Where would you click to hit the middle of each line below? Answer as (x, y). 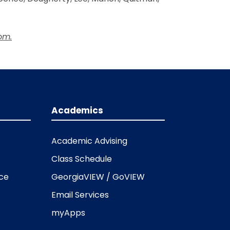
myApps (69, 213)
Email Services (80, 195)
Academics (78, 110)
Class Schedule (82, 159)
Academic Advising (90, 141)
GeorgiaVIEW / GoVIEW (98, 177)
